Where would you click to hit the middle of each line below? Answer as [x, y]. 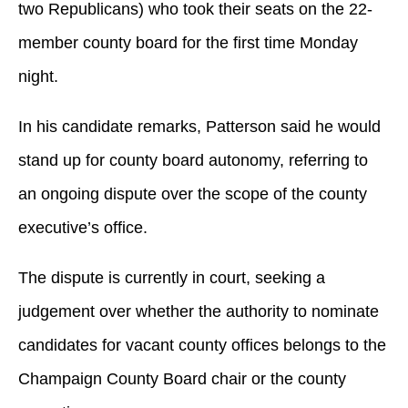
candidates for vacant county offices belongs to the [202, 345]
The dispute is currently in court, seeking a [172, 277]
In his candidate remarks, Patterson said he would [199, 126]
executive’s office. [83, 227]
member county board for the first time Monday [188, 42]
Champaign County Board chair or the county [182, 378]
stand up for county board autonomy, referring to [193, 160]
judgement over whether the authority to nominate [199, 311]
